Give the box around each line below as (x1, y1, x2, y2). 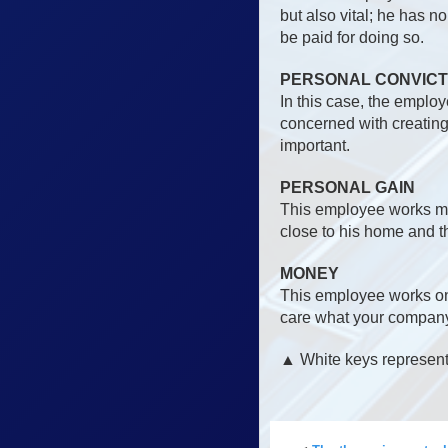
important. (280, 136, 350, 154)
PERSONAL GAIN (280, 178, 415, 196)
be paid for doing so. (280, 28, 424, 46)
